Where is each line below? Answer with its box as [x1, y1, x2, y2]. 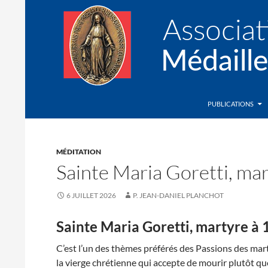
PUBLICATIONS [208, 100, 254, 108]
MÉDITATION [56, 147, 102, 156]
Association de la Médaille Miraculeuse [43, 98, 229, 111]
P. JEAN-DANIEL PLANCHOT [133, 191, 224, 200]
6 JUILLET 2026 [66, 191, 117, 200]
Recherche [28, 90, 71, 102]
